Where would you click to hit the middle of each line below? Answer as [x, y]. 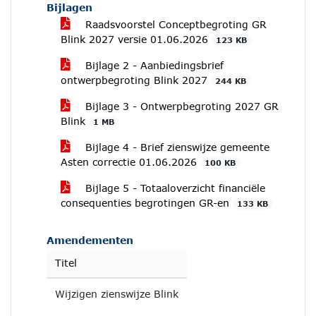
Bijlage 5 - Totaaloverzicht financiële [174, 188]
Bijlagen [69, 7]
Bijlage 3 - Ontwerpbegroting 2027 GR [180, 106]
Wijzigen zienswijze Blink [117, 294]
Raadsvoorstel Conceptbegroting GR [174, 24]
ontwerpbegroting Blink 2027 [136, 80]
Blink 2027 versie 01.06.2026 [136, 39]
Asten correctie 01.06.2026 [130, 162]
